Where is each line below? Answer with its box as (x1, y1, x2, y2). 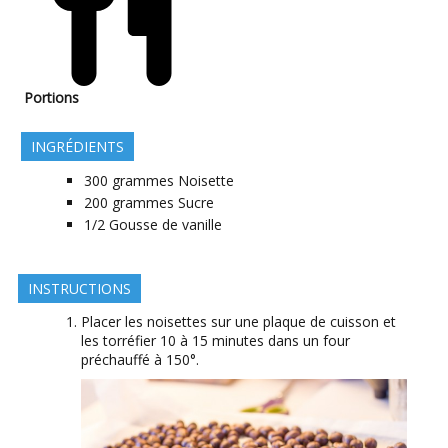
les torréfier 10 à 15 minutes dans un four (81, 331, 350, 351)
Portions (24, 88, 79, 108)
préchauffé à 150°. (81, 350, 199, 370)
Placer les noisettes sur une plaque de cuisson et (81, 312, 396, 332)
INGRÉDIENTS (31, 137, 124, 157)
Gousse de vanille (109, 215, 222, 235)
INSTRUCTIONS (28, 279, 131, 299)
